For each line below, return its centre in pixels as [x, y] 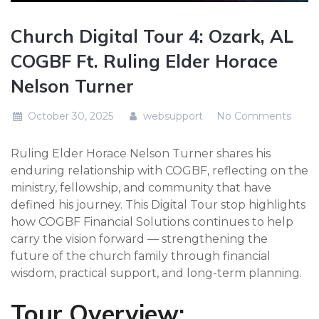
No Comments [254, 116]
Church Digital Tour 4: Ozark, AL [152, 36]
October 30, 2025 [70, 116]
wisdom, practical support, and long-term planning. [156, 273]
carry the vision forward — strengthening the [139, 239]
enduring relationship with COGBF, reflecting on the [159, 171]
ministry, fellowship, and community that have [141, 188]
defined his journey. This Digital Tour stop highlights [158, 205]
